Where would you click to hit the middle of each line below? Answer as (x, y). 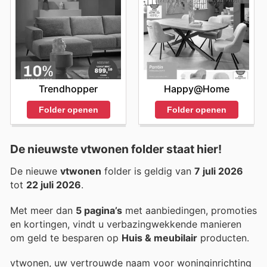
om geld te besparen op (66, 237)
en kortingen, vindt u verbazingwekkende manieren (126, 224)
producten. (223, 237)
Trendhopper (68, 89)
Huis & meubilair (159, 237)
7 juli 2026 (219, 171)
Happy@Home (196, 89)
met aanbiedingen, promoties (190, 210)
